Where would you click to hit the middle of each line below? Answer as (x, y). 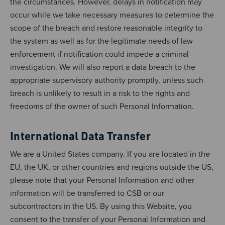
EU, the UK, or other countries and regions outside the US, (112, 167)
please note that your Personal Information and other (102, 180)
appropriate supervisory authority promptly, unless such (107, 80)
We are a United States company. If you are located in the (110, 154)
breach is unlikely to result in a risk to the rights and (100, 93)
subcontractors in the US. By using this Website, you (101, 206)
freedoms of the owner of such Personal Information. (102, 106)
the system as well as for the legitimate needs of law (101, 41)
